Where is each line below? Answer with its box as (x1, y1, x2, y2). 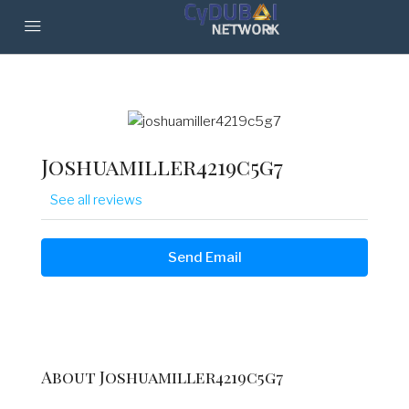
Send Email (167, 249, 242, 267)
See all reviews (50, 192, 142, 209)
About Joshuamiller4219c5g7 (41, 366, 283, 389)
